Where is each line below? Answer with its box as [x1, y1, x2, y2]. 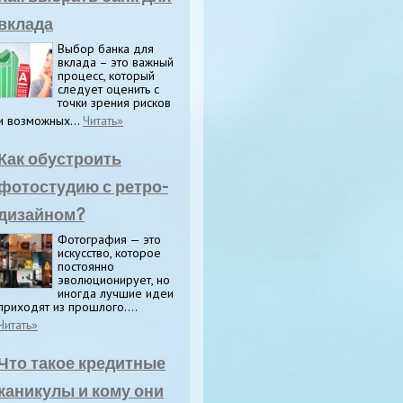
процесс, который [58, 67, 155, 84]
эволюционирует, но [58, 272, 170, 288]
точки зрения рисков [58, 94, 171, 111]
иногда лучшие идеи [58, 285, 174, 301]
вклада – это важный [58, 54, 174, 70]
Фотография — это [58, 231, 161, 247]
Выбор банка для [58, 40, 154, 57]
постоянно [58, 258, 114, 274]
